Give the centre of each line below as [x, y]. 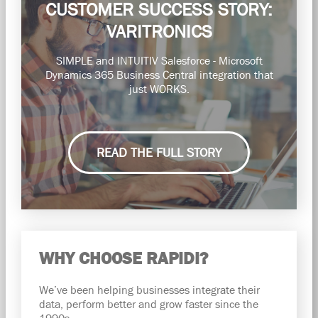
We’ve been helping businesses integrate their [149, 289]
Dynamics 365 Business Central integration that [159, 74]
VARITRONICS [159, 31]
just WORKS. [159, 88]
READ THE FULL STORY [159, 152]
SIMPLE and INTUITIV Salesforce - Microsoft [159, 60]
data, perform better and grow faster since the [148, 303]
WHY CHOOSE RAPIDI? [123, 258]
